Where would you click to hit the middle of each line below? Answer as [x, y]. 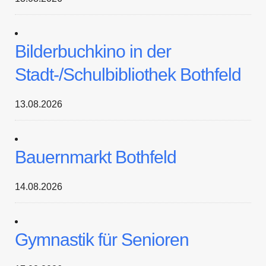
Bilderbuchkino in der [93, 51]
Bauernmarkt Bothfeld [96, 157]
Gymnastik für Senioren [102, 240]
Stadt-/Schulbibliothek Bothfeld [128, 75]
